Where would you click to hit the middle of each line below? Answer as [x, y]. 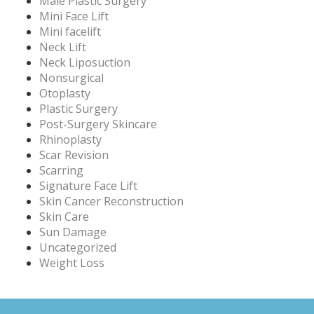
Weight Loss [72, 262]
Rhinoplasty [70, 139]
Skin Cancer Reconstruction [111, 201]
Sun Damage [73, 232]
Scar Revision [74, 155]
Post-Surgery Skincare [98, 124]
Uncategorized [78, 247]
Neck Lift [63, 47]
